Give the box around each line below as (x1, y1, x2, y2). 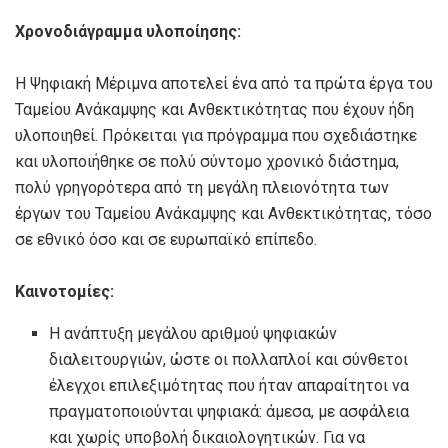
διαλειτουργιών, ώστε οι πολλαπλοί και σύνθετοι (49, 350, 409, 370)
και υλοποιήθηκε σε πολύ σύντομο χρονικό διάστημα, (15, 152, 399, 172)
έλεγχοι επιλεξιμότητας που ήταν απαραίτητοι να (49, 376, 410, 396)
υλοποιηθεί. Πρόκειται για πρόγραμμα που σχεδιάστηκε (15, 126, 417, 146)
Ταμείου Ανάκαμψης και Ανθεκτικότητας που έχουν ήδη (15, 100, 414, 120)
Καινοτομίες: (15, 282, 114, 302)
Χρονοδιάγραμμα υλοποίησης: (15, 22, 245, 42)
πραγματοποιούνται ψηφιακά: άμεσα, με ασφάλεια (49, 402, 410, 422)
